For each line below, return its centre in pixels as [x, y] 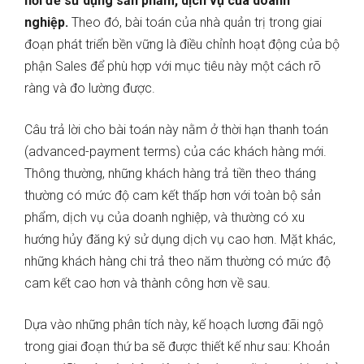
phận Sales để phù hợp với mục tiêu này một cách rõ [173, 67]
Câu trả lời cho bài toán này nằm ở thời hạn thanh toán [176, 130]
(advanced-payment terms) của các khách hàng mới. [175, 152]
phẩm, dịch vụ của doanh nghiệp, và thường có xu [165, 218]
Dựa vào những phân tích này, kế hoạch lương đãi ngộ [174, 325]
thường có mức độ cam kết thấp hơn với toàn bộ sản [173, 196]
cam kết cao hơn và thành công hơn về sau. [149, 284]
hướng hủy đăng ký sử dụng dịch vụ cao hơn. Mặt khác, [180, 240]
